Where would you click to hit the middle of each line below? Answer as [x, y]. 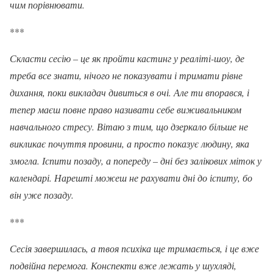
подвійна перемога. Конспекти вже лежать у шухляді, [123, 265]
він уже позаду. [42, 194]
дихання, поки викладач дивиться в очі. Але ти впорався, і [129, 92]
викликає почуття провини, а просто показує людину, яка [129, 143]
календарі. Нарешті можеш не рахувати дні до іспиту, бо [131, 177]
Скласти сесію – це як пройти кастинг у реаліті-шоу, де [127, 58]
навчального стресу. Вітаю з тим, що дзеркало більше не [129, 126]
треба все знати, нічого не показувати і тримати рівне [126, 75]
